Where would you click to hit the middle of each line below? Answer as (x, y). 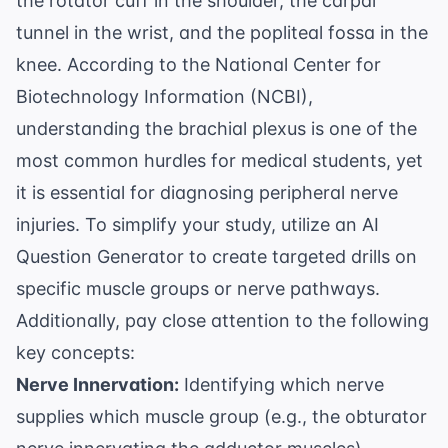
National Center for (298, 65)
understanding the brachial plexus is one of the (216, 129)
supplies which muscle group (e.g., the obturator (221, 417)
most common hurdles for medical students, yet (219, 161)
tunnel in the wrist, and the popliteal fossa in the (222, 33)
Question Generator (100, 257)
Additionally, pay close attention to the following (222, 321)
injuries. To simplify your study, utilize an (189, 225)
